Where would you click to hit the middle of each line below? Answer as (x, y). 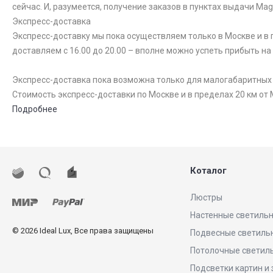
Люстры (206, 198)
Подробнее (35, 109)
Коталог (208, 171)
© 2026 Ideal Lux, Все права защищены (83, 231)
